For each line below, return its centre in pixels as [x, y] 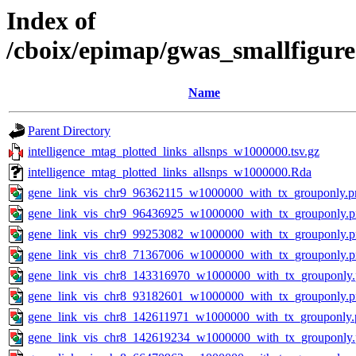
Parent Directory [69, 131]
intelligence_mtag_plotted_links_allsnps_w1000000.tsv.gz [174, 152]
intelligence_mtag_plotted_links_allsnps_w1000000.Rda [170, 172]
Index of [51, 21]
